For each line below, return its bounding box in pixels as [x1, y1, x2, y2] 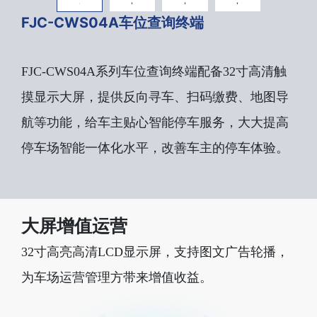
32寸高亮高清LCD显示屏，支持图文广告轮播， [21, 244, 289, 259]
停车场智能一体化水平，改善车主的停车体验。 [21, 140, 289, 155]
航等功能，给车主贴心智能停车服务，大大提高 [21, 115, 289, 129]
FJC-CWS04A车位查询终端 [21, 13, 204, 31]
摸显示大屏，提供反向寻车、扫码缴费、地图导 [21, 89, 289, 104]
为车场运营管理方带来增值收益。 [21, 270, 212, 284]
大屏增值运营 [21, 214, 127, 236]
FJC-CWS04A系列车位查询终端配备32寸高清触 [21, 64, 287, 79]
